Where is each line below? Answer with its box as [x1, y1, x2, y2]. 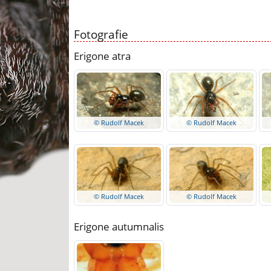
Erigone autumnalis [74, 219, 164, 233]
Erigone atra [74, 48, 131, 63]
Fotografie [74, 25, 128, 42]
